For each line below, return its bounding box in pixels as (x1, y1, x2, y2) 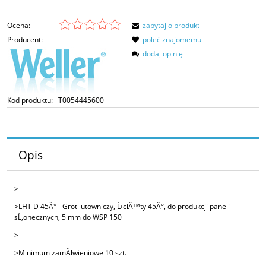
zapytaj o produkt (142, 20, 199, 30)
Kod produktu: (7, 94, 53, 105)
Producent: (7, 34, 43, 45)
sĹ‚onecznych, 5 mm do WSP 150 (14, 211, 122, 222)
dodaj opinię (142, 48, 183, 59)
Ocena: (7, 20, 30, 30)
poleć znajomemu (142, 34, 201, 45)
